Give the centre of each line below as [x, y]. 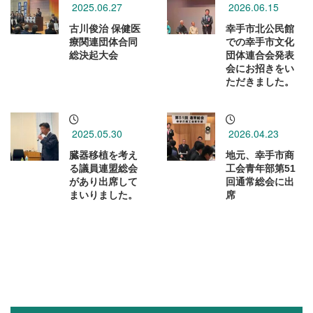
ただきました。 [260, 82]
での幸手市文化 [260, 42]
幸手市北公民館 [260, 29]
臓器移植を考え [103, 155]
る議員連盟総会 [103, 169]
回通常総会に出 [260, 182]
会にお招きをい [260, 69]
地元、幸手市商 [260, 155]
